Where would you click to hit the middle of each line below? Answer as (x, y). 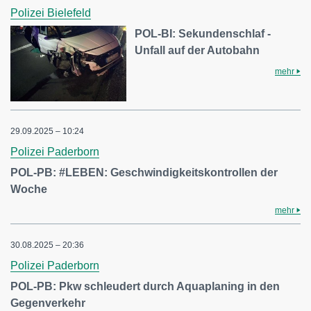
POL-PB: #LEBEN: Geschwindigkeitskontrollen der (144, 173)
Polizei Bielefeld (51, 12)
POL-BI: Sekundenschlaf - (203, 33)
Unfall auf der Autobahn (197, 50)
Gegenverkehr (48, 303)
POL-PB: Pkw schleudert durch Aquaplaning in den (145, 287)
